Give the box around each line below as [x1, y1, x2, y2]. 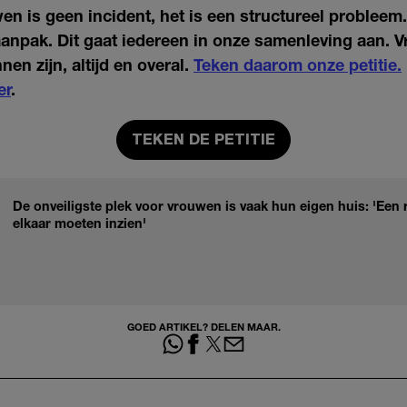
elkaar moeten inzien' [13, 215, 146, 232]
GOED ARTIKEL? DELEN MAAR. [126, 321, 281, 333]
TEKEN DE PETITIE [132, 131, 275, 149]
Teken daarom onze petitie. [194, 55, 402, 75]
